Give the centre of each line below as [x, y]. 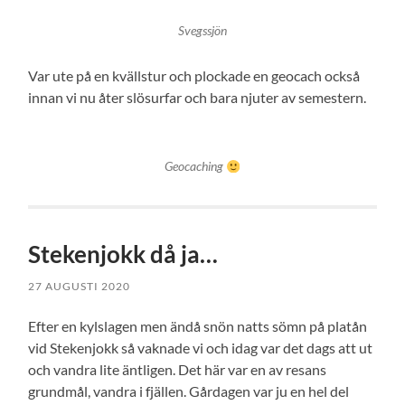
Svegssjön [202, 31]
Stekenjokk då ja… [123, 254]
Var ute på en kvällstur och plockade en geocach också [194, 76]
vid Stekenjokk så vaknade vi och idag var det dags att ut [201, 348]
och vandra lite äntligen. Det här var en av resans [178, 370]
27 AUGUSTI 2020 [80, 287]
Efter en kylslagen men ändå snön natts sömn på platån [198, 326]
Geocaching [196, 167]
